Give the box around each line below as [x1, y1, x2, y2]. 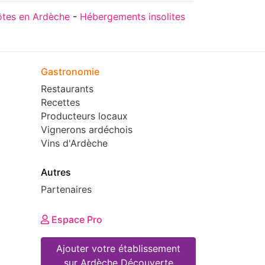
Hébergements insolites [80, 10, 185, 22]
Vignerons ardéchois [41, 123, 133, 135]
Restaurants [41, 82, 94, 95]
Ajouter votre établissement [56, 242, 181, 254]
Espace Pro [87, 213, 103, 225]
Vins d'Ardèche [41, 137, 108, 149]
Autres [41, 166, 72, 178]
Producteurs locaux [41, 109, 128, 122]
